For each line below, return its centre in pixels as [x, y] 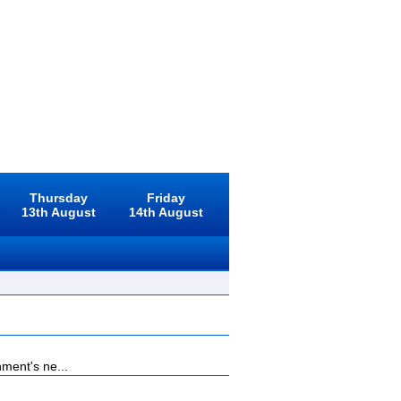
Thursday [58, 198]
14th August [166, 212]
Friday [166, 198]
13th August [58, 212]
